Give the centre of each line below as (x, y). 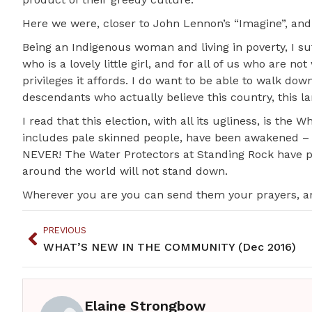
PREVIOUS (65, 231)
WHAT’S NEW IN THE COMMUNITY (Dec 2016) (170, 247)
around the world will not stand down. (125, 171)
